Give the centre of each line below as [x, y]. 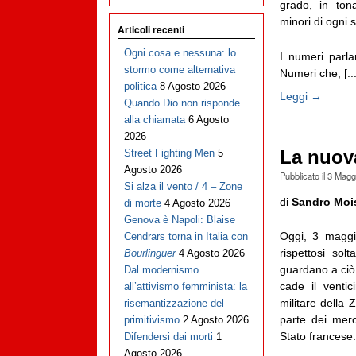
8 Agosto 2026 [192, 87]
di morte [142, 203]
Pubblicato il [303, 175]
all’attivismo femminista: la [185, 287]
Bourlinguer [149, 253]
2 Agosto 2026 [215, 320]
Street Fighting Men [169, 153]
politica [140, 87]
